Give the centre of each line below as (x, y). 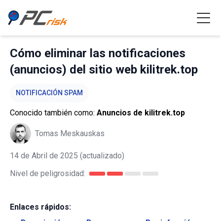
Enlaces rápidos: (40, 207)
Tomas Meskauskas (70, 133)
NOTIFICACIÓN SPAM (49, 93)
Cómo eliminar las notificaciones (98, 53)
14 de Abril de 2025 (44, 156)
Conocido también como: (53, 113)
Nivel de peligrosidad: (48, 173)
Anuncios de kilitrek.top (141, 113)
